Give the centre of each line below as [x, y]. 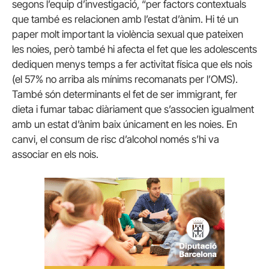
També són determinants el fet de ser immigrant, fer [125, 94]
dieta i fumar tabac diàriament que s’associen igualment [133, 109]
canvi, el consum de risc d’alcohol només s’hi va [116, 139]
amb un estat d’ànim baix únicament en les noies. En [125, 124]
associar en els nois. [55, 154]
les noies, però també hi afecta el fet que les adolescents [134, 49]
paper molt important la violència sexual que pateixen [128, 34]
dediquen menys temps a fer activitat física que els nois [132, 64]
